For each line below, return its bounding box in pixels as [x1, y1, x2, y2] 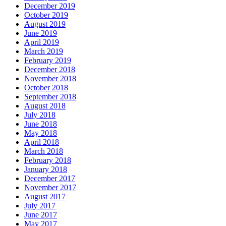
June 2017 [24, 210, 57, 219]
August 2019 [24, 20, 66, 29]
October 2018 [24, 83, 68, 92]
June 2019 [24, 29, 57, 38]
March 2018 [24, 147, 63, 156]
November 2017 [24, 183, 76, 192]
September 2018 [24, 92, 76, 101]
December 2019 [24, 2, 75, 11]
